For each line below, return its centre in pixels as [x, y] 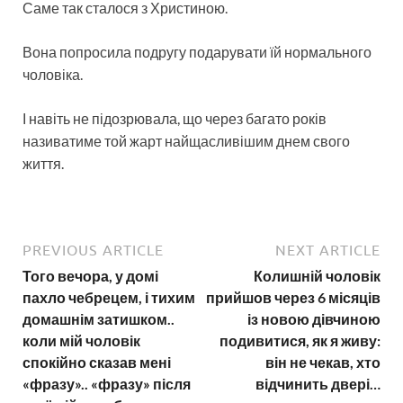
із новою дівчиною [314, 318]
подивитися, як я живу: [300, 340]
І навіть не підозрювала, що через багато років [175, 118]
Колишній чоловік [317, 275]
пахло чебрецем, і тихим [109, 297]
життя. [43, 163]
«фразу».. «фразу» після [107, 383]
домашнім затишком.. [99, 318]
